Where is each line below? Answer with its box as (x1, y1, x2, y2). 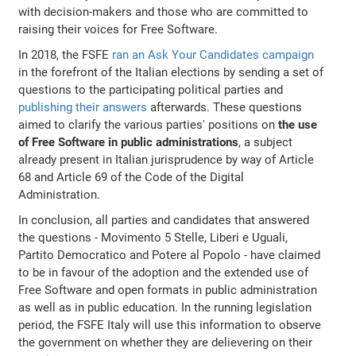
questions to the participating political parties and (18, 83, 284, 98)
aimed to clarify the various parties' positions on (18, 118, 279, 133)
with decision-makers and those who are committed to (18, 5, 309, 20)
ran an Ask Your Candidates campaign (112, 48, 315, 63)
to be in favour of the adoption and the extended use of (18, 265, 309, 281)
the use (278, 118, 318, 133)
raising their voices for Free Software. (18, 22, 219, 37)
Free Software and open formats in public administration (18, 283, 318, 298)
